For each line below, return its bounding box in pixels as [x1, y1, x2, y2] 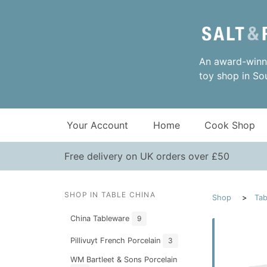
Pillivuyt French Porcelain [70, 235, 163, 245]
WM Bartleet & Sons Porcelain [70, 255, 177, 265]
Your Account [67, 119, 128, 132]
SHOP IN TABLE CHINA [64, 190, 156, 200]
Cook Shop [204, 119, 256, 132]
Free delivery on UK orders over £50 [64, 150, 229, 163]
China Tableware [70, 213, 132, 223]
